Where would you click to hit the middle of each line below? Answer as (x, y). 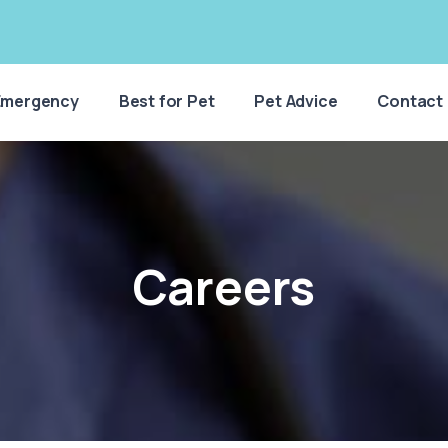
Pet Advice (296, 101)
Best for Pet (166, 101)
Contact (410, 101)
